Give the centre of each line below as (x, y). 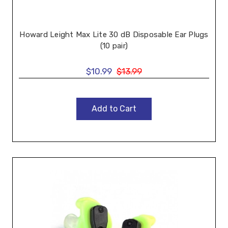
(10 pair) (114, 46)
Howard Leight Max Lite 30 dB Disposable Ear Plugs (114, 35)
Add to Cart (114, 109)
